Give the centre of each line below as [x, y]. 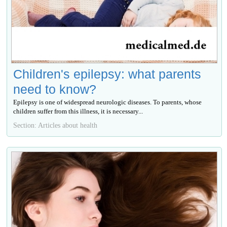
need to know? [55, 89]
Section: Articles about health [55, 125]
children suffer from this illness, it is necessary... [78, 111]
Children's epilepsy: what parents [107, 74]
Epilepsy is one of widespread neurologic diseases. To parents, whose [108, 102]
